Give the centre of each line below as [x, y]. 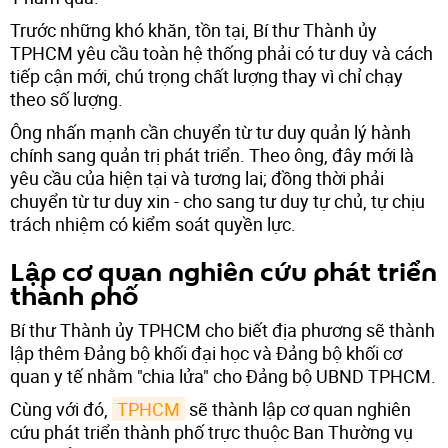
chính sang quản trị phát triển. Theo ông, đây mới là [212, 154]
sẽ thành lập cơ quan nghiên [298, 408]
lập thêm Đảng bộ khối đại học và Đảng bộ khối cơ [206, 352]
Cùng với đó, [61, 408]
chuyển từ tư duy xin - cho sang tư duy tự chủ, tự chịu [217, 200]
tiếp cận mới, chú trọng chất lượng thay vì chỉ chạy [206, 75]
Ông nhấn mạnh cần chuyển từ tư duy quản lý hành [210, 131]
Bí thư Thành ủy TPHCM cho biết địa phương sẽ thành [222, 329]
